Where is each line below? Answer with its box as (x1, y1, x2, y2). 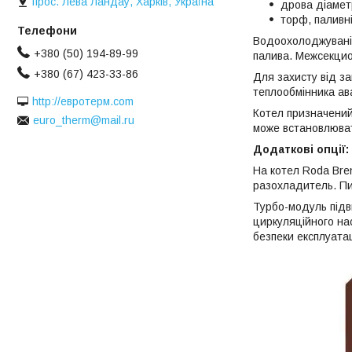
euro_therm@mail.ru (33, 114, 134, 127)
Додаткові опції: (253, 142, 349, 156)
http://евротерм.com (32, 94, 134, 108)
